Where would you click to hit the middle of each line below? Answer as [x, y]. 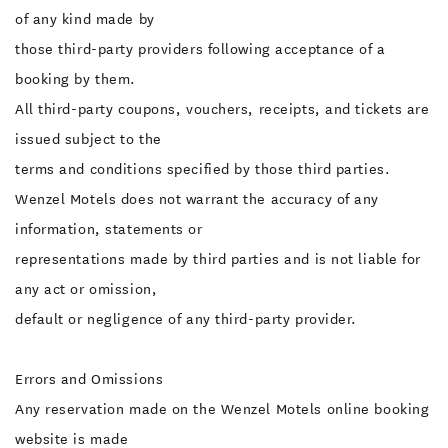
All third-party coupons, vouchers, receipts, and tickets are [222, 109]
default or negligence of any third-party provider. [186, 319]
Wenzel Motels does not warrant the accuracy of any [197, 199]
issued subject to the [88, 139]
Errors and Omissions [89, 379]
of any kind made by [85, 19]
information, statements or [109, 229]
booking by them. [75, 79]
